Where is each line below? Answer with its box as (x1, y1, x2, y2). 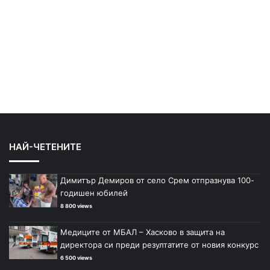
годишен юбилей (60, 187, 128, 198)
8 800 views (60, 202, 92, 209)
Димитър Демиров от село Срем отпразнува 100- (60, 175, 254, 185)
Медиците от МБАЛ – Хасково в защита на (60, 227, 225, 237)
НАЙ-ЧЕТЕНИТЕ (9, 140, 81, 152)
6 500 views (60, 254, 92, 261)
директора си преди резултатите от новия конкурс (60, 239, 259, 250)
